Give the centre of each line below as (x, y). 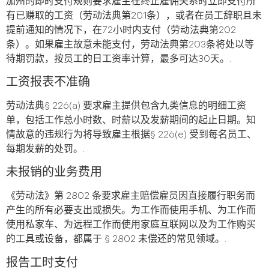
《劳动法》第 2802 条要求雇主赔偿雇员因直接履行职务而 (131, 196)
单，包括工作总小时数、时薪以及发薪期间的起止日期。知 (131, 121)
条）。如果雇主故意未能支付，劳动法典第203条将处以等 (130, 44)
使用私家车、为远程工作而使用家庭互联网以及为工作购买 (131, 225)
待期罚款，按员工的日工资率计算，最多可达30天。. (119, 59)
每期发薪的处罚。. (45, 150)
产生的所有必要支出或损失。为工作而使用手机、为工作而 (131, 211)
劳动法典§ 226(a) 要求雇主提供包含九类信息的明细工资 (126, 106)
